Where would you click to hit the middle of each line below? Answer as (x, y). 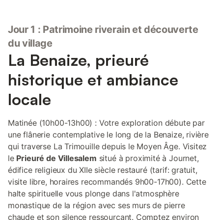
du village (30, 43)
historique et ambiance (93, 80)
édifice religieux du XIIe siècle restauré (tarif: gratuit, (103, 170)
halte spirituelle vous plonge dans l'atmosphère (94, 193)
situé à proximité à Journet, (148, 158)
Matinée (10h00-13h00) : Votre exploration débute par (106, 123)
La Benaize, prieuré (78, 60)
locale (29, 99)
